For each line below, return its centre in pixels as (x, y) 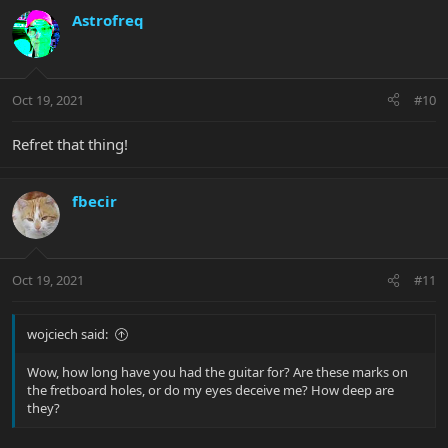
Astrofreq (108, 20)
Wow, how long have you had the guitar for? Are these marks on (217, 372)
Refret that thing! (70, 143)
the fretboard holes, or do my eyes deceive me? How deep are (210, 390)
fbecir (94, 200)
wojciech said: (67, 334)
